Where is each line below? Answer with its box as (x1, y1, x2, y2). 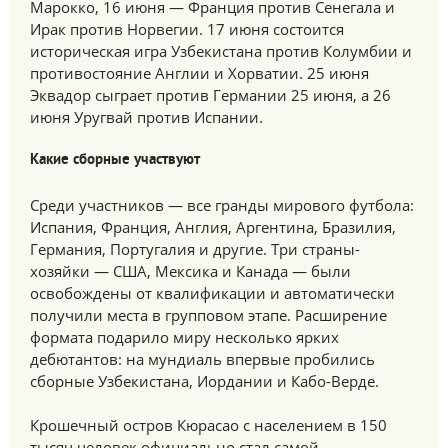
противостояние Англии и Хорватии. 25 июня (30, 63, 369, 83)
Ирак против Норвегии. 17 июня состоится (30, 19, 344, 39)
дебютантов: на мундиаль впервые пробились (30, 349, 375, 369)
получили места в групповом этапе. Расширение (30, 305, 387, 325)
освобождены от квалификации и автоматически (30, 283, 395, 303)
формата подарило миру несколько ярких (30, 327, 339, 347)
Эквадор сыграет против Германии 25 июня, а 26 (30, 85, 391, 105)
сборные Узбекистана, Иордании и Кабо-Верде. (30, 371, 379, 391)
